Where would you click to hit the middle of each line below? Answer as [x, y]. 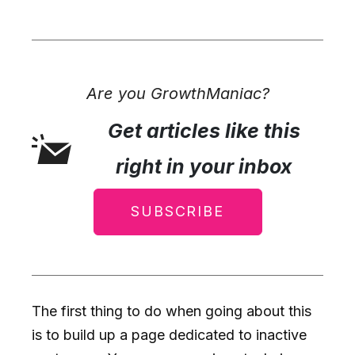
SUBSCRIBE [177, 212]
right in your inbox [204, 166]
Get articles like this [204, 130]
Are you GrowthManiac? [177, 93]
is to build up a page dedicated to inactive [169, 334]
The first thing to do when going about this [172, 311]
